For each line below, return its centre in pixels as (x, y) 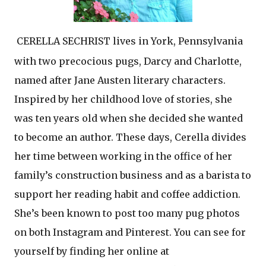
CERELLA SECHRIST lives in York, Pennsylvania (130, 41)
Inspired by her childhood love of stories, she (123, 99)
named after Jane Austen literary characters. (120, 80)
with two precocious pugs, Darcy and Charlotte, (128, 61)
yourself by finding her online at (92, 251)
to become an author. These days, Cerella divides (130, 137)
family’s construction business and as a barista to (133, 175)
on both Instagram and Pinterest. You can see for (130, 232)
